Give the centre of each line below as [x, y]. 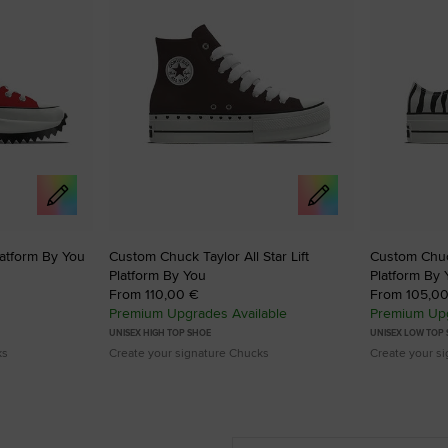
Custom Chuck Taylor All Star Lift [209, 255]
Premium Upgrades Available [198, 312]
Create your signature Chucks [189, 352]
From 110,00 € [154, 293]
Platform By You [157, 274]
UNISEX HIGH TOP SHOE [160, 332]
